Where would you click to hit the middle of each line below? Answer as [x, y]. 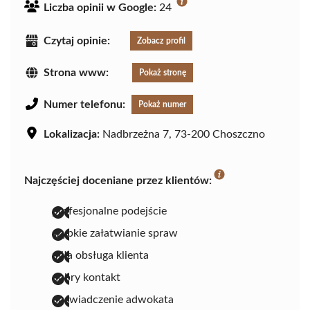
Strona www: [76, 72]
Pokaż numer [162, 104]
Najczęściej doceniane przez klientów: [118, 180]
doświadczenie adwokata [113, 299]
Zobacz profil [161, 40]
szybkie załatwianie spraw [115, 233]
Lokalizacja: [72, 134]
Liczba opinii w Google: [100, 8]
